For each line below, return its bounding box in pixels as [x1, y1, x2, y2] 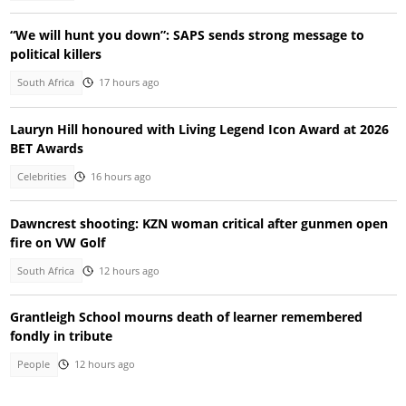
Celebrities [17, 170, 67, 184]
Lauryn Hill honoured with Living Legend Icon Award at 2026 [9, 120, 389, 138]
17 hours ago [98, 76, 159, 90]
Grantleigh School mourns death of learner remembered [9, 308, 362, 326]
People [17, 358, 51, 372]
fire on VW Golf [9, 233, 105, 251]
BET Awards [9, 139, 83, 157]
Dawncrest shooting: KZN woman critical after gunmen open [9, 214, 388, 232]
